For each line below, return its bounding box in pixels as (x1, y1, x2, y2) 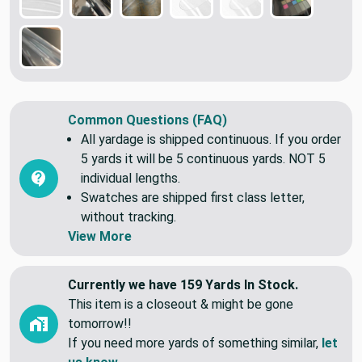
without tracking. (81, 208, 176, 225)
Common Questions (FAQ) (68, 112, 227, 128)
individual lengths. (81, 170, 180, 186)
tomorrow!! (68, 315, 132, 331)
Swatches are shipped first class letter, (81, 189, 305, 205)
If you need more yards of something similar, (68, 335, 322, 351)
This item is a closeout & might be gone (68, 296, 293, 312)
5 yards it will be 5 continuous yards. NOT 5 (81, 150, 326, 166)
